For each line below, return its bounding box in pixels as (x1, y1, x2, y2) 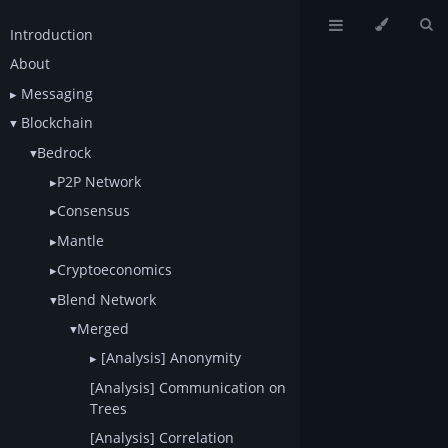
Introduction (10, 25, 93, 44)
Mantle (57, 230, 104, 250)
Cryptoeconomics (57, 260, 172, 280)
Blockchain (17, 113, 93, 133)
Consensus (57, 201, 130, 221)
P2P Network (57, 171, 141, 191)
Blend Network (57, 289, 156, 309)
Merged (77, 318, 129, 338)
